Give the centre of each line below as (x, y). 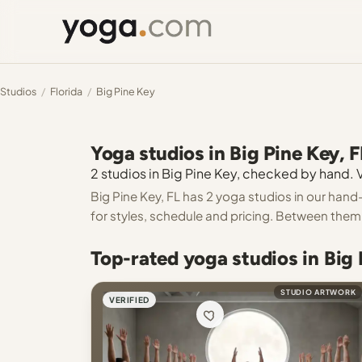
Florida (66, 91)
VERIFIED (129, 300)
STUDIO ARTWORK (318, 292)
